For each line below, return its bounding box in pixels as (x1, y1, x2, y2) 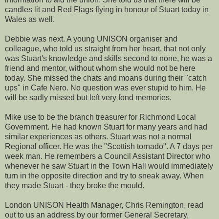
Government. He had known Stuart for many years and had (5, 122, 207, 131)
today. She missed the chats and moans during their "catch (5, 73, 207, 82)
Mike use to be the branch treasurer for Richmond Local (5, 112, 196, 121)
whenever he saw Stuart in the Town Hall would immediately (5, 161, 213, 170)
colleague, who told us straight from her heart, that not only (5, 44, 206, 53)
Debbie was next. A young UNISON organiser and (5, 34, 177, 43)
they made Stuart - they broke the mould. (5, 181, 144, 190)
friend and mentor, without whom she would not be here (5, 64, 196, 72)
